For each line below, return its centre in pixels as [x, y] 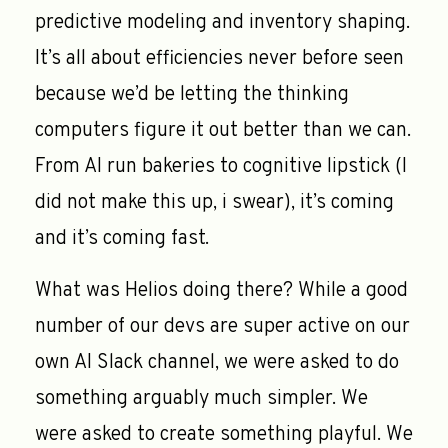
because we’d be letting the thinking [192, 94]
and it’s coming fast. [122, 238]
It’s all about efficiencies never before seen [219, 58]
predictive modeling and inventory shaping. [222, 22]
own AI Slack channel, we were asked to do [217, 362]
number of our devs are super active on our [222, 326]
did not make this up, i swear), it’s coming [214, 202]
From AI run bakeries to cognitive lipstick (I [221, 166]
